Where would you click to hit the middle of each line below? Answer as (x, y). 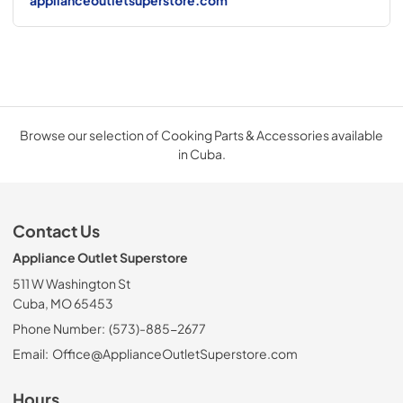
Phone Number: (59, 328)
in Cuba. (201, 153)
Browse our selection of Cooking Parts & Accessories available (201, 134)
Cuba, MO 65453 (63, 303)
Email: (31, 353)
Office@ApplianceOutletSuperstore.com (175, 353)
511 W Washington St (72, 283)
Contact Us (56, 231)
